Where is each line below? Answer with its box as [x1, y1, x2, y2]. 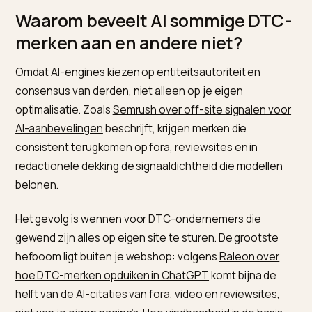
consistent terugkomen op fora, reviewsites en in [16, 260, 287, 276]
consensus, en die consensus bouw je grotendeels [16, 41, 299, 58]
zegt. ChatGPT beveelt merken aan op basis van [16, 20, 281, 38]
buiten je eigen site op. [16, 62, 141, 79]
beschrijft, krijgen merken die [114, 239, 274, 256]
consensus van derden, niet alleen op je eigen [16, 197, 270, 214]
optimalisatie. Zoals [16, 218, 125, 235]
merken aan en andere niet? [16, 137, 270, 165]
